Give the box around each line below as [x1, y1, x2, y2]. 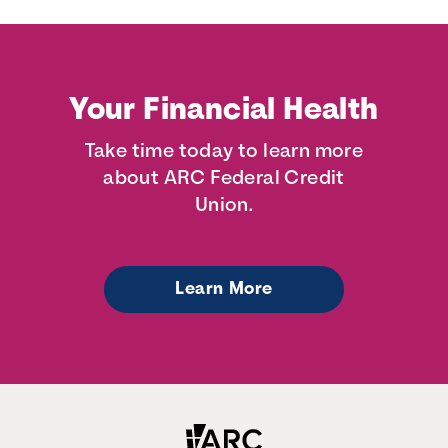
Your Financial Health [69, 95, 379, 127]
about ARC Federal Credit [103, 169, 345, 189]
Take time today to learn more [84, 142, 364, 162]
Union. [194, 196, 254, 216]
